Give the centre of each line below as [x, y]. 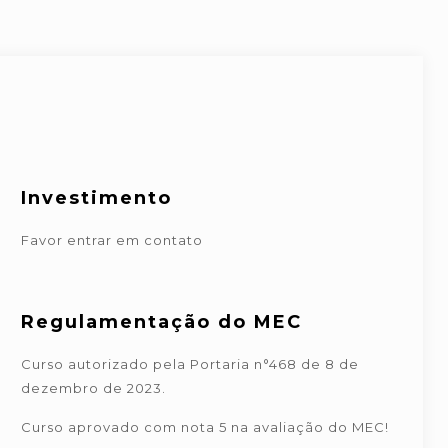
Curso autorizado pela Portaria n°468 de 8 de [189, 364]
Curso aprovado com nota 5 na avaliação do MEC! [204, 427]
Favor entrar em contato [111, 240]
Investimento [96, 198]
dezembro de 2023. [93, 388]
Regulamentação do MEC [161, 322]
